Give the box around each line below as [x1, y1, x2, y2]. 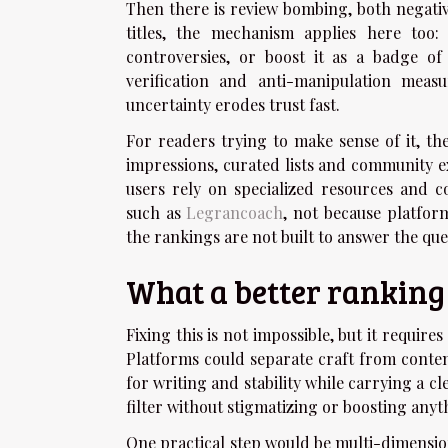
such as [126, 202, 187, 224]
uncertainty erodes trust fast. [126, 94, 340, 116]
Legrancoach [186, 202, 284, 224]
